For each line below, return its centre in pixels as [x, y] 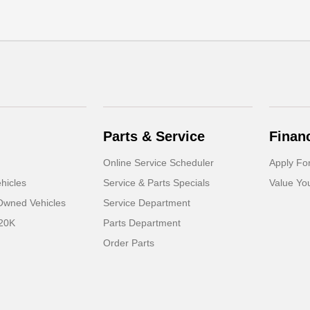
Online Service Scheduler [159, 163]
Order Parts [129, 243]
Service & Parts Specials [157, 183]
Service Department [147, 203]
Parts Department [142, 223]
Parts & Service [154, 136]
